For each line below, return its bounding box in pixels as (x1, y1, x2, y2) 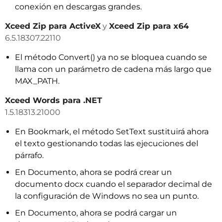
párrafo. (15, 151, 44, 160)
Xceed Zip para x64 (109, 21, 189, 31)
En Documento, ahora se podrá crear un (15, 167, 172, 177)
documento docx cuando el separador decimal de (15, 179, 212, 189)
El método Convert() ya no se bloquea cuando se (15, 53, 207, 62)
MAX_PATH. (15, 76, 59, 86)
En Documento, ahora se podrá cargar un (15, 208, 177, 218)
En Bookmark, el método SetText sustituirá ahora (15, 127, 209, 136)
